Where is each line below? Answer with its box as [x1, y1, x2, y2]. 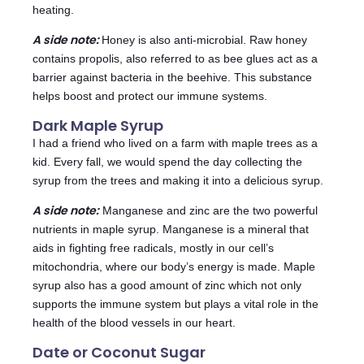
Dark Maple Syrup [32, 115, 163, 136]
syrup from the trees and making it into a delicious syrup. [32, 174, 327, 188]
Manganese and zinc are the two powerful [102, 204, 318, 218]
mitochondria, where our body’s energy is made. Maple [32, 260, 315, 274]
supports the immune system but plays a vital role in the [32, 297, 318, 311]
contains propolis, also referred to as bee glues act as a [32, 52, 318, 66]
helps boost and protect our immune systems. [32, 89, 267, 103]
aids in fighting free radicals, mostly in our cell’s [32, 241, 274, 255]
